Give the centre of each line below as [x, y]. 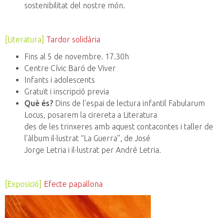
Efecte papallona [73, 184]
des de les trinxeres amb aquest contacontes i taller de [119, 127]
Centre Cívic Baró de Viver [70, 68]
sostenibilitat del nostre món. [75, 6]
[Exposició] [23, 184]
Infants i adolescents [60, 80]
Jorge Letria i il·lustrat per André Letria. [93, 150]
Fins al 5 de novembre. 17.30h [77, 57]
